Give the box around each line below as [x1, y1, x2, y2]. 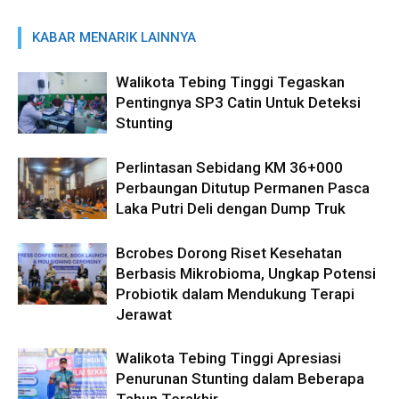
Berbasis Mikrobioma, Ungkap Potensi [116, 265, 376, 283]
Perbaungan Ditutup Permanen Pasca [116, 179, 370, 198]
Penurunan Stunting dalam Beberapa [116, 370, 364, 388]
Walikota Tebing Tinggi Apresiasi [116, 349, 341, 368]
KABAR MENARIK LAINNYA [32, 29, 196, 46]
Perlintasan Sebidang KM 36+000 [116, 159, 343, 177]
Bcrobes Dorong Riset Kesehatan [116, 244, 342, 263]
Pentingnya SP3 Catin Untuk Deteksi [116, 94, 361, 112]
